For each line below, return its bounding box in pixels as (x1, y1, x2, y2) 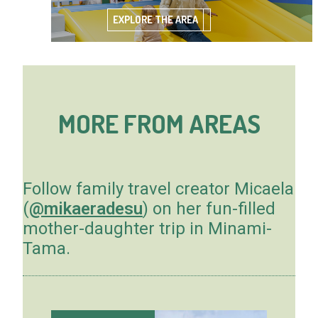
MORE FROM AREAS (57, 107, 261, 141)
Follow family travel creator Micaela (22, 179, 294, 199)
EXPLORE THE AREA (113, 13, 199, 26)
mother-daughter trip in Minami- (22, 219, 272, 239)
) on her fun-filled (142, 199, 275, 219)
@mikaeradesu (28, 199, 143, 219)
